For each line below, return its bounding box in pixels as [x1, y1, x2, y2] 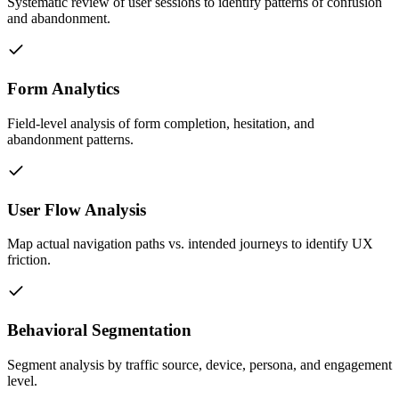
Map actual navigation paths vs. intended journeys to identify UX [7, 236, 373, 252]
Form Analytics [7, 79, 119, 99]
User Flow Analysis [7, 199, 146, 219]
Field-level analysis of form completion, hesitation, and [7, 115, 314, 131]
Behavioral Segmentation [7, 321, 191, 340]
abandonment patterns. [7, 131, 134, 147]
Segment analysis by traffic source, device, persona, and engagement [7, 356, 392, 372]
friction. [7, 252, 51, 268]
